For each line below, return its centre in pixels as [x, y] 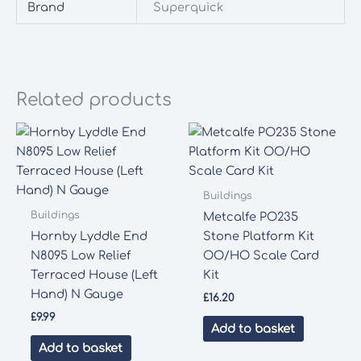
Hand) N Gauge [77, 295]
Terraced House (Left [94, 275]
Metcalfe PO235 [250, 217]
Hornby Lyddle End [89, 237]
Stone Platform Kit [258, 237]
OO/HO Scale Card [261, 256]
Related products [94, 100]
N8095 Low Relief [80, 256]
